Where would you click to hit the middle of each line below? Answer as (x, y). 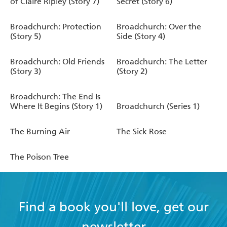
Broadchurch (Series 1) (158, 106)
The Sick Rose (142, 131)
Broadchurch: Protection (56, 26)
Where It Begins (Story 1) (56, 106)
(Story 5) (26, 36)
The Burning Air (40, 131)
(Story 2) (132, 71)
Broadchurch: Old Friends (57, 61)
